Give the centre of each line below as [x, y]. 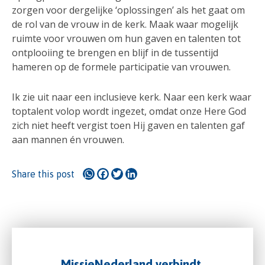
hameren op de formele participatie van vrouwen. [121, 67]
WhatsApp [118, 172]
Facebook [130, 172]
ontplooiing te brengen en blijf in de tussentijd [115, 53]
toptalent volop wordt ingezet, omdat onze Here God [129, 112]
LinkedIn [156, 172]
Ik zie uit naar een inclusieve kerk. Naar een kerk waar [132, 97]
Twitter [139, 172]
